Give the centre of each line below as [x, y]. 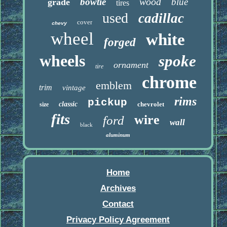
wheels [63, 61]
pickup [107, 103]
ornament [131, 65]
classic [68, 104]
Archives [118, 188]
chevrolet [150, 104]
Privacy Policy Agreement [118, 220]
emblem [114, 86]
